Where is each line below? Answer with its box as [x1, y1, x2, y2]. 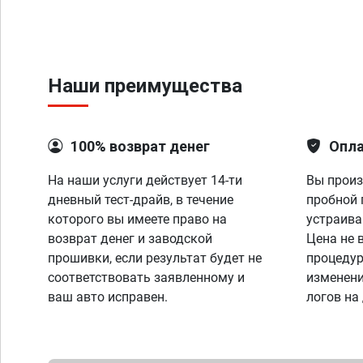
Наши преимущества [48, 75, 242, 97]
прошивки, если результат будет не [48, 250, 262, 266]
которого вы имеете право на [48, 211, 227, 227]
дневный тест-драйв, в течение [48, 192, 233, 207]
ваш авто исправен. [48, 289, 168, 305]
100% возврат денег [70, 138, 210, 155]
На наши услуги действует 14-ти [48, 173, 242, 188]
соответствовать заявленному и [48, 270, 245, 285]
